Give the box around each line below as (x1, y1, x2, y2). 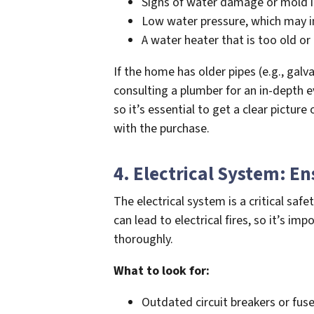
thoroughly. (114, 230, 173, 248)
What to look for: (114, 261, 210, 280)
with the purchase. (114, 119, 210, 137)
